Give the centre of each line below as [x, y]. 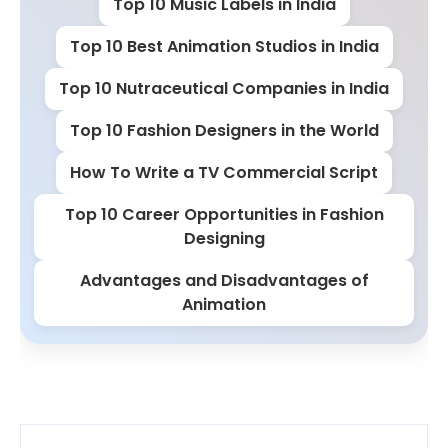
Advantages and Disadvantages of [224, 280]
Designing [224, 238]
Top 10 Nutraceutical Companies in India [224, 88]
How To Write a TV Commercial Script [224, 172]
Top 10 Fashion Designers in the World [224, 130]
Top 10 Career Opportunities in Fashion [224, 214]
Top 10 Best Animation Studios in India [224, 46]
